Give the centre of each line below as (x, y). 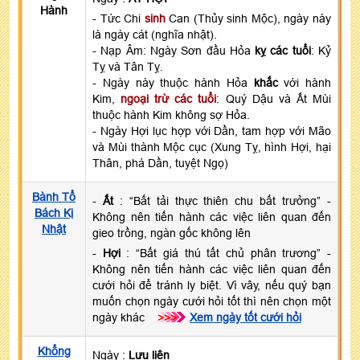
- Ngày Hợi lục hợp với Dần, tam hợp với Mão (212, 131)
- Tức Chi (119, 18)
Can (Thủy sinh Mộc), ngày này (248, 18)
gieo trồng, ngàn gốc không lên (172, 233)
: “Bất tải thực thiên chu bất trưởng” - (222, 200)
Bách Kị (54, 213)
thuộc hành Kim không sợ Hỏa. (171, 115)
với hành (304, 82)
